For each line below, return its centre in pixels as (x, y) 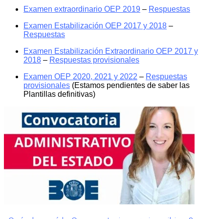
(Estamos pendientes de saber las (130, 86)
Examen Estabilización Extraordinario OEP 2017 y (111, 51)
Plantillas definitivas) (59, 94)
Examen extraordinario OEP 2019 (82, 9)
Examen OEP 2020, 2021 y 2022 (80, 77)
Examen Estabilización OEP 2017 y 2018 (95, 26)
